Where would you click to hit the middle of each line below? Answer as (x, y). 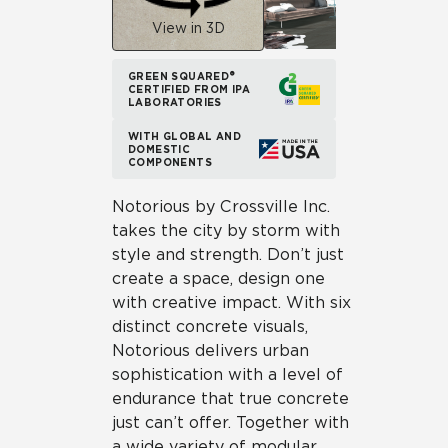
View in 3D (188, 27)
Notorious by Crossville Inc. (221, 206)
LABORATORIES (175, 101)
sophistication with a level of (227, 374)
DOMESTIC (159, 148)
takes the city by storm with (226, 230)
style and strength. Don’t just (228, 254)
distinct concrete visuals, (210, 326)
